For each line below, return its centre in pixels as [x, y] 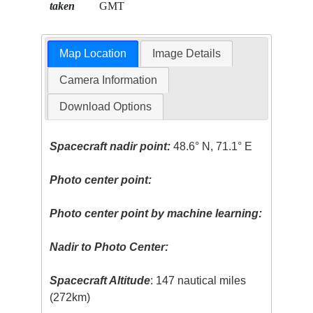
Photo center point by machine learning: [156, 214]
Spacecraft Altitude [100, 281]
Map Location [93, 54]
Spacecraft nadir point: [110, 147]
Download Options [105, 107]
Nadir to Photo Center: [109, 247]
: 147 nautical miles [198, 281]
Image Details [187, 54]
